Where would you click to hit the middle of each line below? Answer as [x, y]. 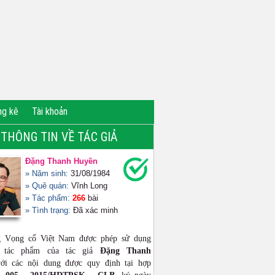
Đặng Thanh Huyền [61, 161]
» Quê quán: [47, 186]
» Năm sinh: [48, 173]
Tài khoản [50, 111]
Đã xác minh [95, 210]
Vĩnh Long [88, 186]
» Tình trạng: [49, 210]
